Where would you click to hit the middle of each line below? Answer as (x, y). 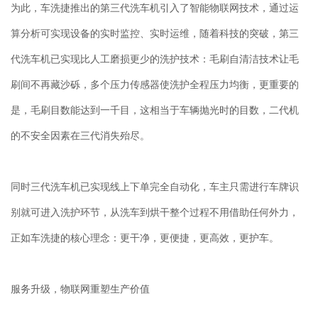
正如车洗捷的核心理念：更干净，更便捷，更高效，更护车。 (145, 237)
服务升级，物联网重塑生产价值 (80, 288)
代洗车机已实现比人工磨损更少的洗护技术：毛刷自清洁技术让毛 (155, 58)
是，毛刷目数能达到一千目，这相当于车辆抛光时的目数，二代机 (155, 109)
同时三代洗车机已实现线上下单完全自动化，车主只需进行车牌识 (155, 186)
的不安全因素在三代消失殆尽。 (80, 135)
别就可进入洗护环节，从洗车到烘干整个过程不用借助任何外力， (155, 212)
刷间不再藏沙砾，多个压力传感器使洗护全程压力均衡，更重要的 (155, 84)
